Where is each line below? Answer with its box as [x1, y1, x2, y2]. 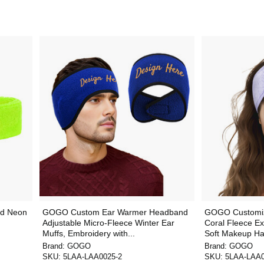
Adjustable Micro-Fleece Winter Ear [42, 218, 174, 227]
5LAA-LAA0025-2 [62, 252, 122, 261]
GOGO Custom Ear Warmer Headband [42, 207, 188, 217]
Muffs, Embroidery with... [42, 229, 135, 238]
